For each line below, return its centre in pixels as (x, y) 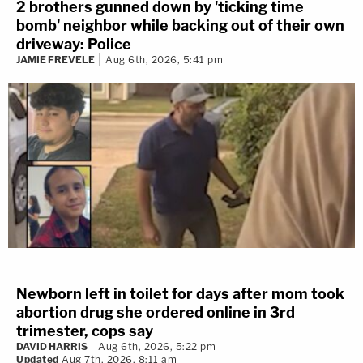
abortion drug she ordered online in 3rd (156, 313)
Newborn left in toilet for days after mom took (180, 294)
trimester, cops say (85, 331)
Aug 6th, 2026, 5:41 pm (164, 59)
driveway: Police (74, 44)
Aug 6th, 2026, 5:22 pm (157, 347)
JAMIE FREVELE (56, 59)
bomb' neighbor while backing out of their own (180, 25)
